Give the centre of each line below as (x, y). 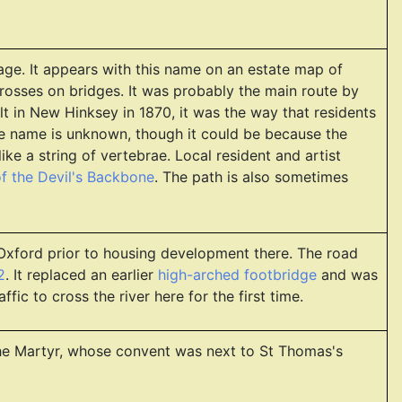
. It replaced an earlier (82, 275)
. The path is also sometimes (251, 177)
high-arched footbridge (237, 275)
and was (347, 275)
